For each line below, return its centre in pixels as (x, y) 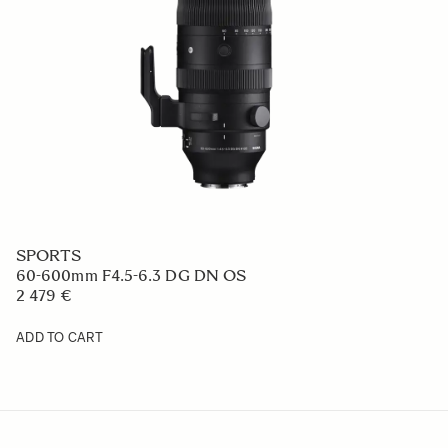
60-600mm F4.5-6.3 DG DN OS (131, 275)
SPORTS (49, 255)
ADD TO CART (59, 337)
